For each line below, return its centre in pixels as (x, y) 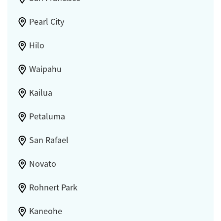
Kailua (40, 92)
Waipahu (45, 69)
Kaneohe (45, 211)
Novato (42, 164)
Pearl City (46, 21)
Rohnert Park (53, 187)
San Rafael (49, 140)
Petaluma (47, 116)
